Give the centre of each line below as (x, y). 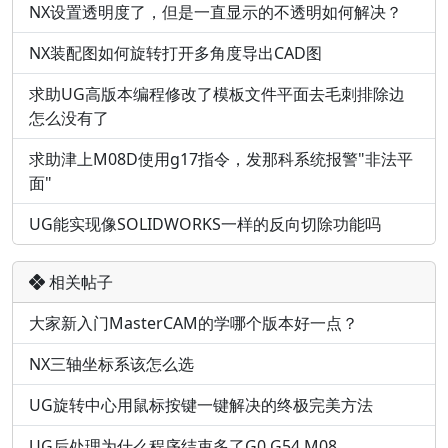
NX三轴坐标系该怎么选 (111, 364)
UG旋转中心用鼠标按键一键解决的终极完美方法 (201, 405)
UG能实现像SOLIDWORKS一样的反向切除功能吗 (205, 224)
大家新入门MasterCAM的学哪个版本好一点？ (193, 323)
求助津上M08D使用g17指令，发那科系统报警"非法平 (221, 159)
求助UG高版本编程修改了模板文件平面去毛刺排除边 (217, 94)
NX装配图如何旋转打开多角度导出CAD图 (175, 53)
